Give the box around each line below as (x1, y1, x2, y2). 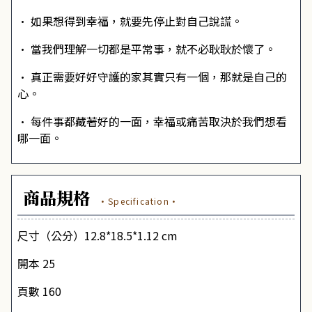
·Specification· (98, 195, 179, 207)
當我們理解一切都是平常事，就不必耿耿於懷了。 (31, 40, 276, 57)
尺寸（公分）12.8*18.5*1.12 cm (17, 227, 178, 244)
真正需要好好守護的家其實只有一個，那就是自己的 (31, 68, 287, 85)
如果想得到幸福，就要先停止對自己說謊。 (31, 13, 242, 29)
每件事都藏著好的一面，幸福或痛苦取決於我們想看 (31, 113, 287, 130)
